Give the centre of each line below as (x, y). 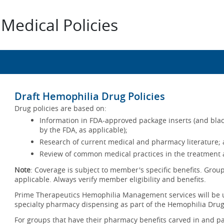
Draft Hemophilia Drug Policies (90, 96)
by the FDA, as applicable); (83, 130)
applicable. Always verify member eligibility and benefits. (110, 179)
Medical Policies (59, 25)
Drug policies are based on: (60, 108)
